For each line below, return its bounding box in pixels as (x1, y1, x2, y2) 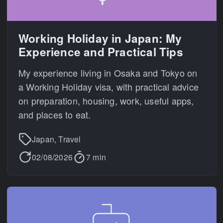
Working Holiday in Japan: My (18, 30, 182, 46)
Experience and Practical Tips (18, 44, 183, 60)
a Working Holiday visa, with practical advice (18, 80, 199, 93)
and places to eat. (18, 108, 91, 121)
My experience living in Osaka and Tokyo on (18, 66, 198, 79)
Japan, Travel (32, 133, 81, 144)
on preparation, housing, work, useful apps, (18, 94, 194, 107)
